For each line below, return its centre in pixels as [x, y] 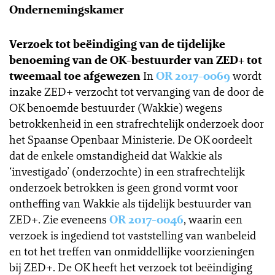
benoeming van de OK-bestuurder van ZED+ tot [136, 60]
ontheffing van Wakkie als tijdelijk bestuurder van [130, 203]
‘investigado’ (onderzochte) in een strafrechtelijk [127, 171]
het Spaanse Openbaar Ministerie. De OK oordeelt [131, 139]
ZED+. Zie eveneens [58, 219]
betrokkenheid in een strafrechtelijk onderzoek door [137, 123]
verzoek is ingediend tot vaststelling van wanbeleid [133, 235]
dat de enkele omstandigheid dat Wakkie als [116, 155]
